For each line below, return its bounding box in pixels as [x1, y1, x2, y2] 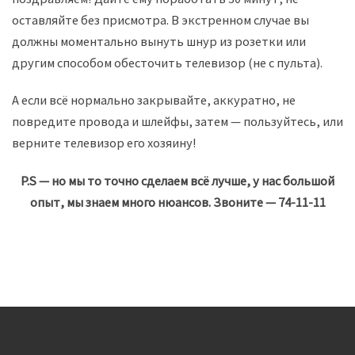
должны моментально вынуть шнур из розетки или [12, 32, 306, 49]
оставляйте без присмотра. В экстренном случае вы [12, 11, 309, 28]
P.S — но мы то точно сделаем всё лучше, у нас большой [21, 172, 334, 189]
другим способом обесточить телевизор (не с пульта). [12, 54, 323, 71]
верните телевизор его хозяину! [12, 135, 197, 151]
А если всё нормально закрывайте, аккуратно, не [12, 92, 296, 109]
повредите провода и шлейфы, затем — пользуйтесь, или [12, 113, 343, 130]
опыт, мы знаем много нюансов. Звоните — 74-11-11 [29, 193, 326, 210]
